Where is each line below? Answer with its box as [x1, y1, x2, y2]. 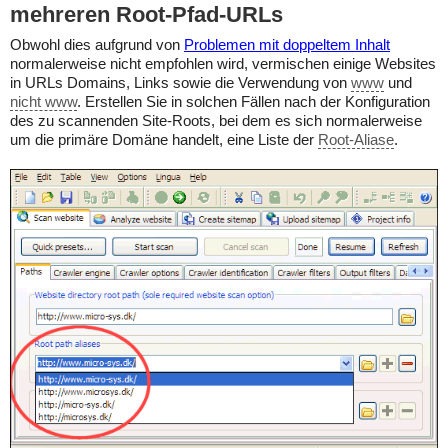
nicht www [10, 94, 77, 110]
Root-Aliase [318, 132, 394, 148]
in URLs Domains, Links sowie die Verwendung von [10, 75, 351, 91]
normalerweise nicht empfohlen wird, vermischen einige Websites [10, 56, 436, 72]
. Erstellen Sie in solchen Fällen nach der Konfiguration [77, 94, 430, 110]
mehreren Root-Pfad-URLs [10, 2, 283, 27]
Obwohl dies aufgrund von [10, 37, 184, 53]
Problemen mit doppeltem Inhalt [184, 37, 390, 53]
